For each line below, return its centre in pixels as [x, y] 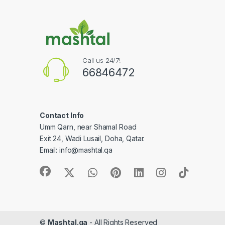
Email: [50, 150]
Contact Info [62, 116]
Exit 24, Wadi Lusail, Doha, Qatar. [92, 139]
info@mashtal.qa [86, 150]
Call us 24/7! [101, 61]
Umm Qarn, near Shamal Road [88, 127]
